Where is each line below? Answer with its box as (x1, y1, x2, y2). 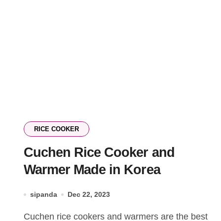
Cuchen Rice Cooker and (24, 145, 175, 160)
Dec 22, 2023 (68, 190, 110, 198)
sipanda (30, 190, 57, 198)
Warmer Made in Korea (24, 162, 160, 177)
